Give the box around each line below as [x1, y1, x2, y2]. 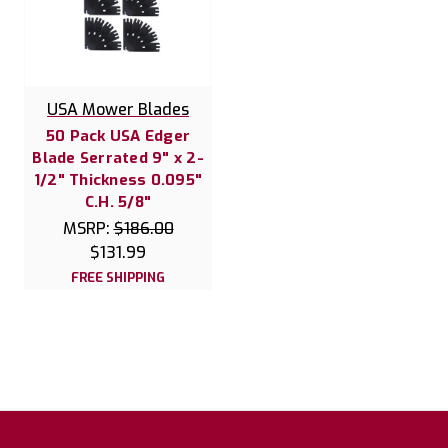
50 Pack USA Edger [45, 126, 191, 147]
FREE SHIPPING [71, 269, 165, 287]
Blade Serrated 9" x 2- [32, 148, 204, 169]
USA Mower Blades [47, 99, 189, 121]
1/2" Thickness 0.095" [33, 170, 203, 191]
